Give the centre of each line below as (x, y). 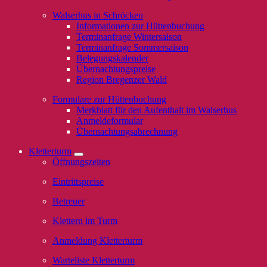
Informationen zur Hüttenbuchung (140, 26)
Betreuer (69, 201)
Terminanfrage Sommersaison (132, 47)
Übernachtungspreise (116, 69)
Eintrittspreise (78, 181)
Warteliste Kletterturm (94, 260)
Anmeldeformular (110, 121)
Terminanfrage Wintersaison (129, 37)
